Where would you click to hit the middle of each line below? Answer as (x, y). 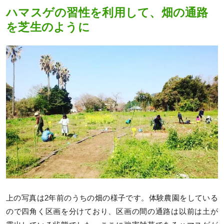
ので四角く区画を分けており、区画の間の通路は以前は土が (112, 212)
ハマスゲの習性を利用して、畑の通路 (107, 12)
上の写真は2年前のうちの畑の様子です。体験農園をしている (112, 198)
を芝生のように (48, 27)
